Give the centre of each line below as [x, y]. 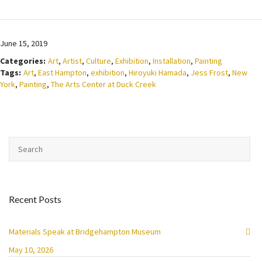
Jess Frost [209, 73]
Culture [99, 61]
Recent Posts [35, 199]
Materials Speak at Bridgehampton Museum [85, 232]
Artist [72, 61]
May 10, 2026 [31, 250]
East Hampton [62, 73]
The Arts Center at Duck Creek [104, 84]
